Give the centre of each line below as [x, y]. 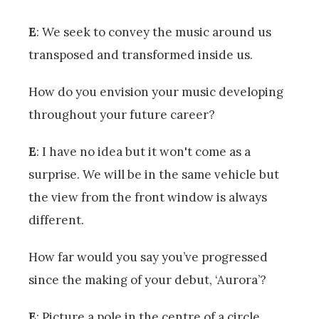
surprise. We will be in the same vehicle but [154, 174]
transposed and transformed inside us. [142, 54]
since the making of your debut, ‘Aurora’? [147, 279]
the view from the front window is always [148, 197]
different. [58, 220]
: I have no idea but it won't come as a [143, 151]
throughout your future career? [122, 114]
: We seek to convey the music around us [154, 32]
